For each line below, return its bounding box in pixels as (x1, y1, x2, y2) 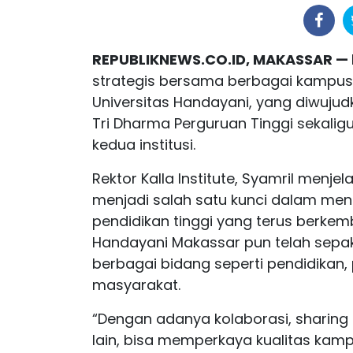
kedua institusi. (92, 134, 195, 154)
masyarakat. (92, 274, 180, 295)
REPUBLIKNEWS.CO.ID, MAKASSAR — (92, 49, 351, 69)
